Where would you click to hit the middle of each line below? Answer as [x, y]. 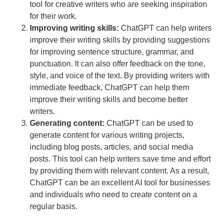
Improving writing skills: [74, 28]
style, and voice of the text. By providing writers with [120, 76]
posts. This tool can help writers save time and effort [120, 159]
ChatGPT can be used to [149, 123]
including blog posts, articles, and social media [111, 147]
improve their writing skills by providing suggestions [120, 40]
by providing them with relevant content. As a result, [119, 171]
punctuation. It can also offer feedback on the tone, [117, 64]
